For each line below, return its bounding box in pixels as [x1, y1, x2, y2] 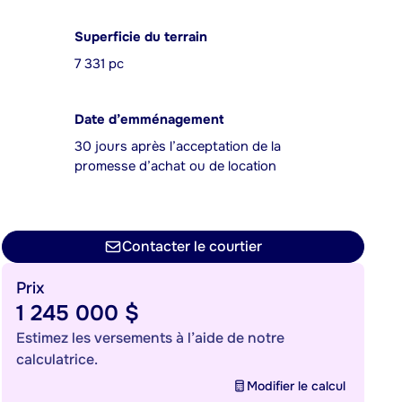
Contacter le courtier [122, 237, 262, 256]
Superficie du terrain [74, 29, 207, 46]
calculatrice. [16, 350, 98, 369]
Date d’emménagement [74, 111, 223, 128]
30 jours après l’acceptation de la [74, 138, 281, 155]
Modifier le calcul [247, 378, 345, 394]
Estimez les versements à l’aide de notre [16, 328, 284, 347]
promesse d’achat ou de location [74, 158, 276, 175]
